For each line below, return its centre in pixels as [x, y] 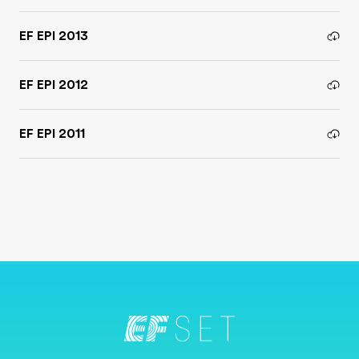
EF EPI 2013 [54, 36]
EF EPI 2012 [54, 85]
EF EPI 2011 [52, 134]
